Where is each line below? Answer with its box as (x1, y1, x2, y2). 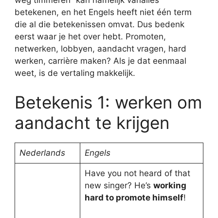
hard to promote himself (84, 192, 183, 202)
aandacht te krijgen (15, 112, 169, 133)
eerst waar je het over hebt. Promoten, (15, 32, 166, 41)
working (153, 180, 186, 190)
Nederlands (19, 147, 65, 158)
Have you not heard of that (84, 168, 190, 178)
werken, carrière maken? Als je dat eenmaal (15, 56, 186, 66)
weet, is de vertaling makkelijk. (15, 68, 135, 78)
